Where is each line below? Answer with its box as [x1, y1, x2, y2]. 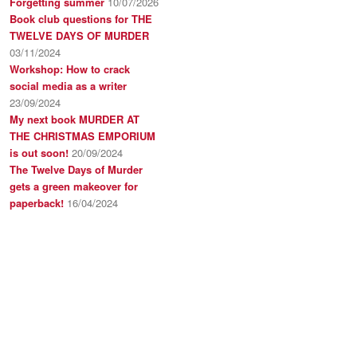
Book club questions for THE [10, 11, 152, 27]
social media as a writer [10, 78, 127, 94]
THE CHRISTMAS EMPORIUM [10, 128, 155, 144]
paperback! [10, 195, 64, 211]
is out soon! [10, 145, 69, 161]
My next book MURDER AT [10, 112, 139, 127]
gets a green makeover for [10, 178, 138, 194]
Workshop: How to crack [10, 61, 130, 77]
